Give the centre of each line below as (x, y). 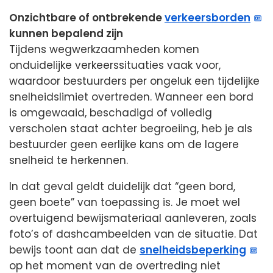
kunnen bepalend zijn (66, 33)
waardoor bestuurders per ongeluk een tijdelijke (134, 81)
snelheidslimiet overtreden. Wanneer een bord (131, 97)
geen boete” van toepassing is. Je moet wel (125, 202)
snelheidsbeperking (193, 250)
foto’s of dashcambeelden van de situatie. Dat (133, 234)
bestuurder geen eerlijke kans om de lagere (124, 144)
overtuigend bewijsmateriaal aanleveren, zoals (133, 218)
